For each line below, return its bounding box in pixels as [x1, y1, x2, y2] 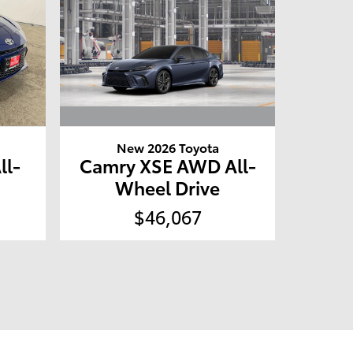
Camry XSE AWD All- [79, 152, 256, 179]
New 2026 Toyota [116, 138, 219, 157]
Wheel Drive [115, 174, 221, 201]
